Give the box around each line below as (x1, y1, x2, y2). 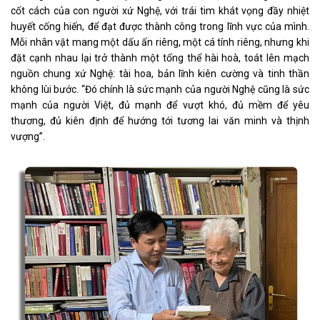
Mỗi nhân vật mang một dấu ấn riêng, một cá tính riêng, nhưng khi (11, 36, 309, 49)
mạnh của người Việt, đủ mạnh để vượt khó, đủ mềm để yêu (11, 99, 309, 111)
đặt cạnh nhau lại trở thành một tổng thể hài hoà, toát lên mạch (11, 52, 309, 64)
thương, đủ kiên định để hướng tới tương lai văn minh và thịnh (11, 115, 309, 127)
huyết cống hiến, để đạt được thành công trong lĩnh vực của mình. (11, 21, 309, 33)
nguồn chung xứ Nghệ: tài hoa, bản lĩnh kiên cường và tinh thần (11, 68, 309, 80)
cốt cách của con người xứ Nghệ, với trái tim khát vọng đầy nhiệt (11, 5, 309, 17)
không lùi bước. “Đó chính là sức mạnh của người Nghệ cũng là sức (11, 84, 309, 96)
